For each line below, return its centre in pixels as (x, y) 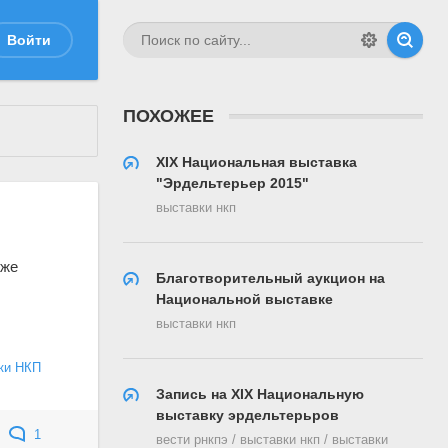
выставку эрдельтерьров (247, 414)
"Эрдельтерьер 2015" (232, 182)
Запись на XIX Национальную (260, 393)
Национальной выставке (244, 298)
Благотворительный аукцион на (270, 277)
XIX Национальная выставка (256, 161)
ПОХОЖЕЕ (168, 115)
